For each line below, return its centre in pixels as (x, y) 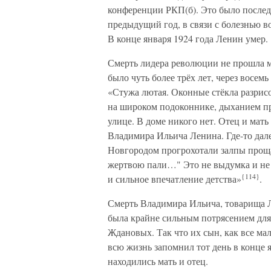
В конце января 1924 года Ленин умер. (188, 38)
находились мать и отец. (158, 261)
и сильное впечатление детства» (175, 179)
